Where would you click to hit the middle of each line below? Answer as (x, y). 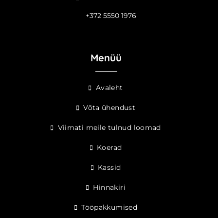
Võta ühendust (109, 108)
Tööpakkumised (109, 207)
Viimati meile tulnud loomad (109, 127)
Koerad (109, 147)
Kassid (109, 167)
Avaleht (109, 88)
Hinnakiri (109, 187)
